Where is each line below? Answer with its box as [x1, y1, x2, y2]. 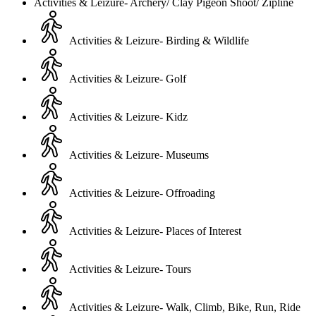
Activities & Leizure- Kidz [69, 111, 188, 123]
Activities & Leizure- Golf [69, 73, 186, 85]
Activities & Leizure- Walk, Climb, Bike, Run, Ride [69, 301, 300, 313]
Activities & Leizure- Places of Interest [69, 225, 241, 237]
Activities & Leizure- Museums [69, 149, 209, 161]
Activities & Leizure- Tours [69, 263, 191, 275]
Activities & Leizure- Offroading [69, 187, 215, 199]
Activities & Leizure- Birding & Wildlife [69, 35, 249, 47]
